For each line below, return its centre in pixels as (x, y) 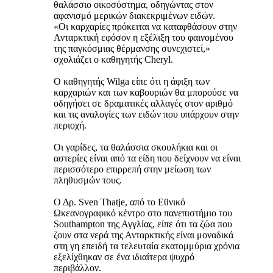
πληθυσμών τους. (88, 180)
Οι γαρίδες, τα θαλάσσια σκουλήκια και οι (136, 147)
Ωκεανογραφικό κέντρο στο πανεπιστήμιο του (143, 213)
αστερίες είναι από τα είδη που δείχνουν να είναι (147, 158)
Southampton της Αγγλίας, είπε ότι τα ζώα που (143, 224)
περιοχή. (70, 126)
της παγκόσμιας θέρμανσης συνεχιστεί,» (132, 49)
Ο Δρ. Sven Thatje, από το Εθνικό (119, 202)
